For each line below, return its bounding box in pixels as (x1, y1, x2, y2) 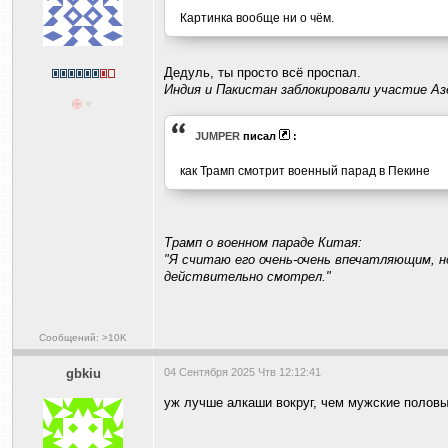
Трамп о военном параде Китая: (164, 235, 362, 250)
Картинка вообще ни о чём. (180, 11, 334, 24)
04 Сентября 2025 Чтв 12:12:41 (164, 366, 321, 378)
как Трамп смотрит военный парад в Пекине (180, 164, 430, 177)
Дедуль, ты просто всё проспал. (164, 65, 361, 80)
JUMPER (195, 130, 240, 142)
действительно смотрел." (164, 269, 331, 284)
